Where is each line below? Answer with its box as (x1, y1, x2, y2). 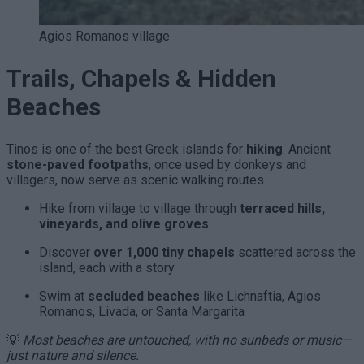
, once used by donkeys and (149, 156, 306, 172)
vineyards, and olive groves (39, 215, 209, 232)
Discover (39, 244, 93, 260)
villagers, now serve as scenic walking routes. (6, 171, 266, 188)
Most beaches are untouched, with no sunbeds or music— (23, 331, 351, 348)
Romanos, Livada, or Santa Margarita (39, 303, 245, 319)
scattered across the (235, 244, 356, 260)
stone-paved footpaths (6, 156, 149, 172)
